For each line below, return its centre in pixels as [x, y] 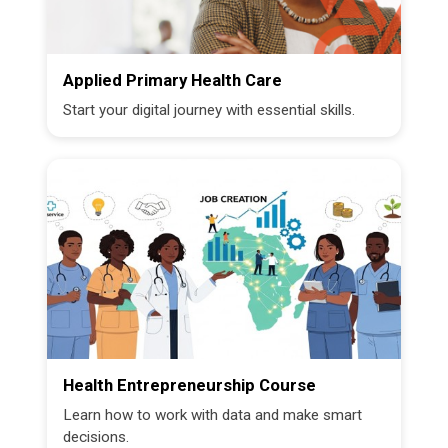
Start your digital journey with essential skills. [209, 110]
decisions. [96, 437]
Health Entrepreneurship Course [190, 385]
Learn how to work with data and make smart [213, 415]
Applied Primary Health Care [173, 80]
